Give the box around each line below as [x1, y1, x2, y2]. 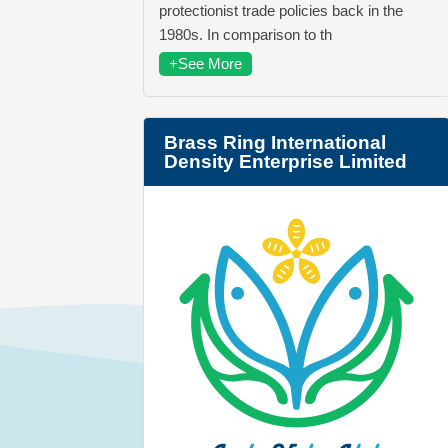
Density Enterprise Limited [164, 151, 407, 173]
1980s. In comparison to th [159, 26, 332, 44]
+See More [169, 55, 242, 73]
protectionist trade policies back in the [159, 2, 403, 20]
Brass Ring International [164, 132, 386, 154]
